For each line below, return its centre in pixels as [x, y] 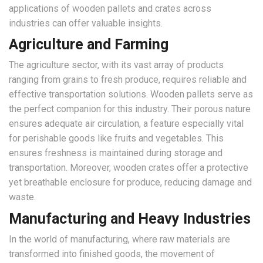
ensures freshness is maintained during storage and [116, 153]
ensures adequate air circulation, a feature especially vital [126, 124]
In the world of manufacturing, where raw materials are [119, 240]
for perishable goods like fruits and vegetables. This [116, 139]
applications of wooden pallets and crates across [110, 8]
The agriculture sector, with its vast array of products [116, 65]
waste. [22, 197]
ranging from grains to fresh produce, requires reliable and [128, 80]
